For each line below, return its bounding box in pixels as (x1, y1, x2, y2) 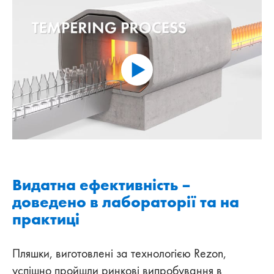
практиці (12, 209, 80, 229)
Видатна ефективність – (12, 175, 191, 195)
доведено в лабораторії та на (12, 192, 239, 212)
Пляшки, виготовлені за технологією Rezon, (12, 246, 226, 261)
